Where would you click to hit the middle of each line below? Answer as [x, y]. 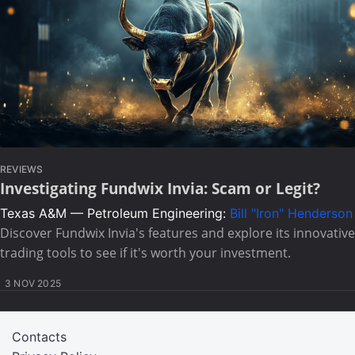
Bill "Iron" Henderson [291, 213]
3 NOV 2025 [33, 283]
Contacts [39, 337]
